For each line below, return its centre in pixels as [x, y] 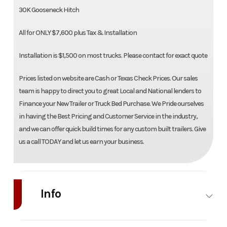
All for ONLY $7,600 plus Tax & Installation [78, 33]
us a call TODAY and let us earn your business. [81, 142]
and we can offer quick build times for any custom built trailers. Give [112, 129]
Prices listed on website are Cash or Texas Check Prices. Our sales [108, 79]
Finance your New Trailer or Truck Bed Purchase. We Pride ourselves [111, 104]
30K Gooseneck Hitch [49, 10]
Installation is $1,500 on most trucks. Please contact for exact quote [113, 56]
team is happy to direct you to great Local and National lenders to [110, 91]
